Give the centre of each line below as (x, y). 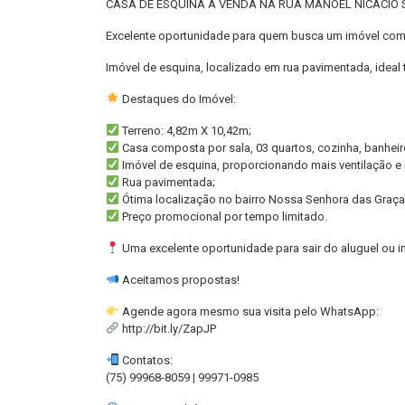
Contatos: (146, 360)
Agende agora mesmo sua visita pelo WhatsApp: (249, 311)
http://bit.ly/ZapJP (167, 329)
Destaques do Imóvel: (177, 99)
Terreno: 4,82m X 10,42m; (185, 131)
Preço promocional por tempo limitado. (223, 217)
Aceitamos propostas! (179, 280)
